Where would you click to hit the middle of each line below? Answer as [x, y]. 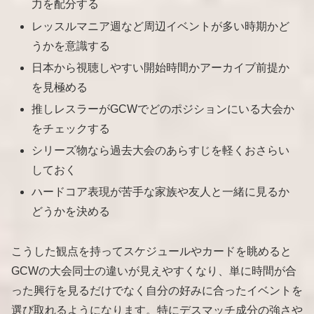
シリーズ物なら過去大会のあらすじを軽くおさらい [161, 151]
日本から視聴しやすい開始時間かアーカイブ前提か [161, 67]
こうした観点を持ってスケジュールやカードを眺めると [151, 252]
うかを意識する [71, 46]
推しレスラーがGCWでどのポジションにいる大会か [163, 109]
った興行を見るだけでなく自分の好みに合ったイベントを [157, 291]
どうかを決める [71, 212]
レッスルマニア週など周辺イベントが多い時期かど [161, 26]
